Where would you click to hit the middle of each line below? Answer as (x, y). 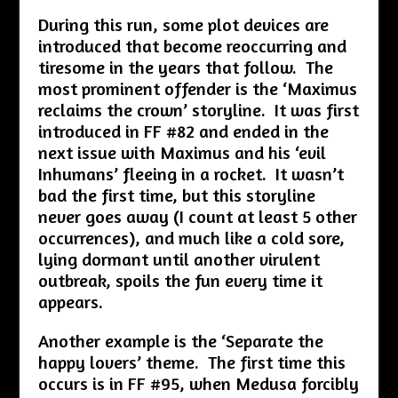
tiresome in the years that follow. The (185, 67)
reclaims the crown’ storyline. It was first (198, 109)
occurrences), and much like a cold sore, (191, 237)
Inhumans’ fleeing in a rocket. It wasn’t (191, 173)
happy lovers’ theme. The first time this (191, 362)
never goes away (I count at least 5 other (197, 216)
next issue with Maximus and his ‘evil (182, 152)
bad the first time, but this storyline (176, 195)
